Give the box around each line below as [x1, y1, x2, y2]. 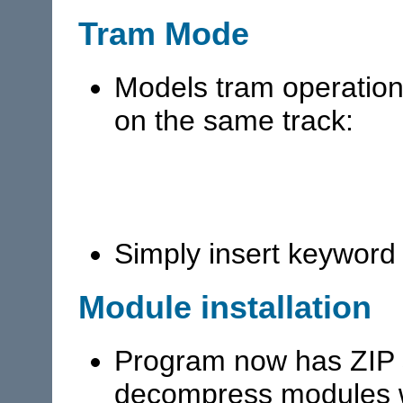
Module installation [78, 288, 372, 326]
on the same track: [114, 103, 354, 137]
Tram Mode [78, 15, 249, 53]
